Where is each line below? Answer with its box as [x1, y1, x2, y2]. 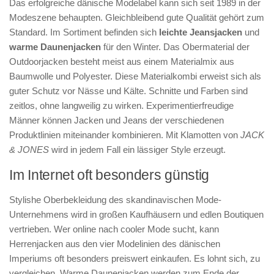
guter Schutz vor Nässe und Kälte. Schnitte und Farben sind [9, 86, 248, 96]
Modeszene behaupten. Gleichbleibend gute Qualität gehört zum [9, 12, 264, 23]
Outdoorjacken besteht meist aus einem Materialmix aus [9, 56, 234, 67]
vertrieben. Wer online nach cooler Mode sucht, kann [9, 224, 219, 234]
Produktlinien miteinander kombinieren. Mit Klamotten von [9, 130, 240, 140]
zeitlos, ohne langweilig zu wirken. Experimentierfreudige [9, 100, 234, 111]
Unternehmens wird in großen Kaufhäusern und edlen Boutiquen [9, 209, 264, 220]
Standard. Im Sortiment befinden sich [9, 27, 157, 37]
